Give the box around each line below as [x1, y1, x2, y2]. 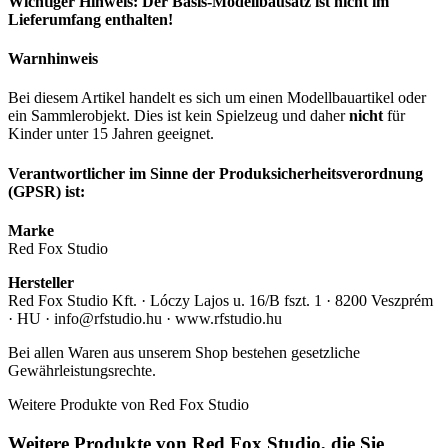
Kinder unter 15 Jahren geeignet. [8, 125, 214, 143]
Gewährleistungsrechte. [8, 361, 156, 379]
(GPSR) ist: [8, 182, 85, 200]
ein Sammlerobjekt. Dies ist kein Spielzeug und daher [8, 107, 349, 125]
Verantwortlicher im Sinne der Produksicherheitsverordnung [8, 164, 423, 182]
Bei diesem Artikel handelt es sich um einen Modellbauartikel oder [8, 89, 426, 107]
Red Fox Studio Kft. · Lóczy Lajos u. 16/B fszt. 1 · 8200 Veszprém [8, 291, 433, 309]
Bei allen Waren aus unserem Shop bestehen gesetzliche [8, 343, 360, 361]
